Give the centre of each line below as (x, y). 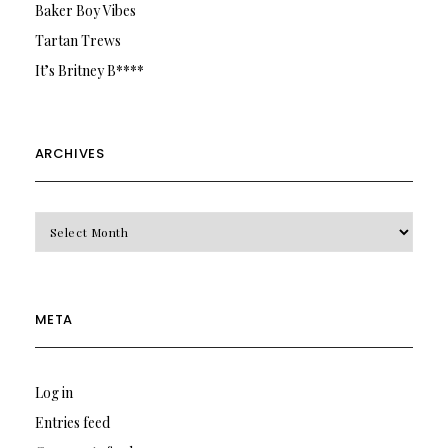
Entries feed (72, 422)
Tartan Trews (77, 40)
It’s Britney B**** (89, 70)
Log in (53, 392)
